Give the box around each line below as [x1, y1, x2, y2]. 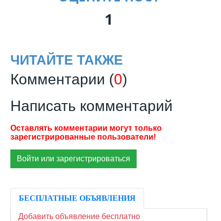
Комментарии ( [10, 71, 114, 87]
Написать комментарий [10, 98, 173, 114]
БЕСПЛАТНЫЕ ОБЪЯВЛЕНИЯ [19, 194, 136, 202]
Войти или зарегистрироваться [17, 154, 130, 163]
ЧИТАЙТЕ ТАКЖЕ [10, 52, 123, 68]
